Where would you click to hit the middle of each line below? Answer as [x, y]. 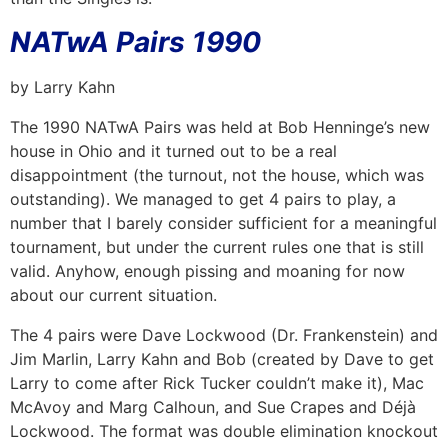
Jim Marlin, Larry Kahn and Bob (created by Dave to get [222, 358]
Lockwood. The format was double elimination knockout [224, 430]
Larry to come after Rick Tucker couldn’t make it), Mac [217, 382]
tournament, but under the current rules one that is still [217, 246]
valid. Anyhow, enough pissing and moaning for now [207, 270]
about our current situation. [113, 294]
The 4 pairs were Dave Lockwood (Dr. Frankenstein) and [224, 334]
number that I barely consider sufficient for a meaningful [223, 222]
